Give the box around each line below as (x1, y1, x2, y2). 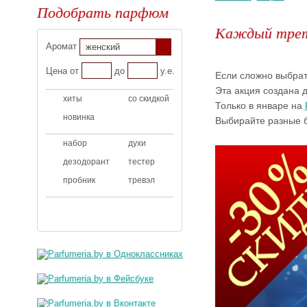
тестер (128, 157, 156, 167)
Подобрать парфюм (37, 1, 169, 22)
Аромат (46, 40, 80, 51)
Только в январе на (214, 100, 305, 111)
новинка (63, 112, 95, 122)
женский (86, 42, 121, 52)
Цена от (46, 65, 79, 76)
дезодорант (63, 157, 110, 167)
